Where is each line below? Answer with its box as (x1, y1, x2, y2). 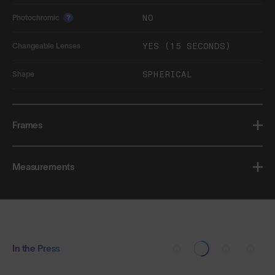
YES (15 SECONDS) (142, 41, 231, 52)
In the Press (12, 242, 60, 254)
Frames (12, 119, 43, 130)
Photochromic (12, 14, 60, 22)
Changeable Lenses (12, 42, 80, 50)
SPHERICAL (142, 69, 192, 80)
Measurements (12, 161, 75, 172)
